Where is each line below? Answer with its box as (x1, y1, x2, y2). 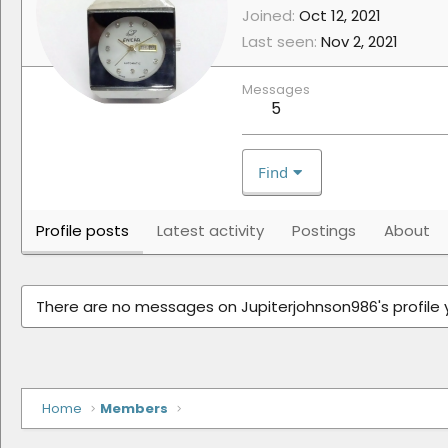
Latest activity (157, 220, 264, 242)
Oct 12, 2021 (299, 5, 381, 27)
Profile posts (36, 220, 129, 242)
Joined (242, 5, 292, 27)
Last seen (242, 31, 314, 53)
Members (100, 399, 169, 419)
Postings (292, 220, 356, 242)
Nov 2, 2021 (321, 31, 398, 53)
